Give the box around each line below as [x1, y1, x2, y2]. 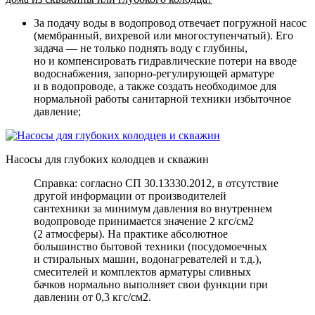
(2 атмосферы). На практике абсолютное [34, 227, 228, 240]
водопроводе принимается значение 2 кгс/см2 [34, 214, 254, 227]
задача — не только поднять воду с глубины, [34, 41, 247, 54]
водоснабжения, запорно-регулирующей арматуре [34, 67, 274, 79]
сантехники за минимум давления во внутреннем [34, 202, 272, 214]
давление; [34, 105, 81, 117]
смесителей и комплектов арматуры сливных [34, 265, 251, 278]
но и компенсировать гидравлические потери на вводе [34, 54, 297, 67]
